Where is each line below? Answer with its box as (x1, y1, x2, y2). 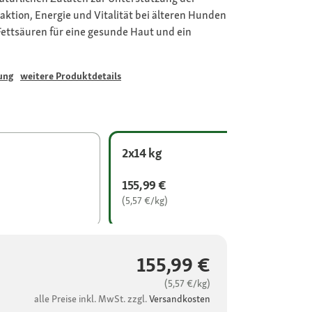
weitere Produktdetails (20, 70, 121, 83)
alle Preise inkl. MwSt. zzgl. (34, 292, 149, 306)
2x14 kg (122, 145, 162, 162)
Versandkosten (149, 292, 210, 306)
